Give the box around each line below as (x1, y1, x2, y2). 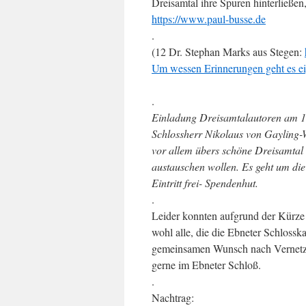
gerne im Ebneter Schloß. (152, 258, 261, 272)
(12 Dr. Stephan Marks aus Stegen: (152, 44, 305, 59)
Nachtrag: (152, 290, 194, 305)
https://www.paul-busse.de (152, 12, 266, 26)
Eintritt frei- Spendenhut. (152, 176, 258, 190)
